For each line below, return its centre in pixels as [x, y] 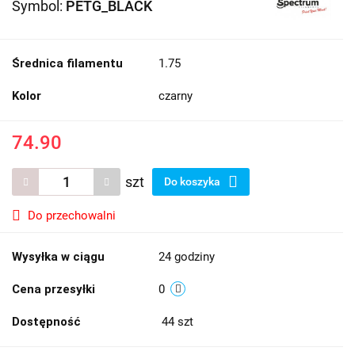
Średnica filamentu [67, 64]
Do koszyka [193, 182]
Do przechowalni [72, 216]
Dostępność [46, 322]
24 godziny [187, 257]
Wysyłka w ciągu [58, 257]
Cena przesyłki [53, 290]
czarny [176, 96]
